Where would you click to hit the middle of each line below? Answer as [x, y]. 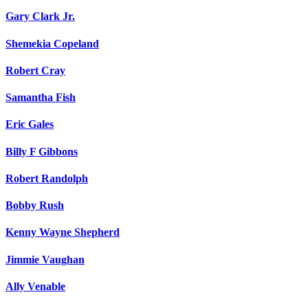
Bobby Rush [35, 206]
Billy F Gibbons [42, 151]
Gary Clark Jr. [40, 16]
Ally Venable [35, 286]
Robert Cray [35, 70]
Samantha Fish [41, 98]
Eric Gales [30, 124]
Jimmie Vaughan [45, 259]
